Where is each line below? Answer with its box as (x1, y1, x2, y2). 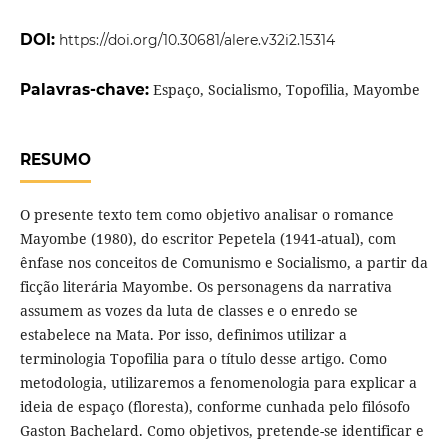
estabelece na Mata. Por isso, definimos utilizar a (19, 325, 347, 345)
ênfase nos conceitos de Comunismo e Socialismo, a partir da (19, 253, 428, 273)
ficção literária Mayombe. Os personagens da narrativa (19, 277, 392, 297)
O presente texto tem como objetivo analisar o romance (19, 205, 394, 225)
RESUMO (19, 150, 91, 170)
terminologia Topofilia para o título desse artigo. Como (19, 349, 387, 369)
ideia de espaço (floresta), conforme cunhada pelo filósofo (19, 397, 410, 417)
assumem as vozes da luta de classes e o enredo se (19, 301, 358, 321)
